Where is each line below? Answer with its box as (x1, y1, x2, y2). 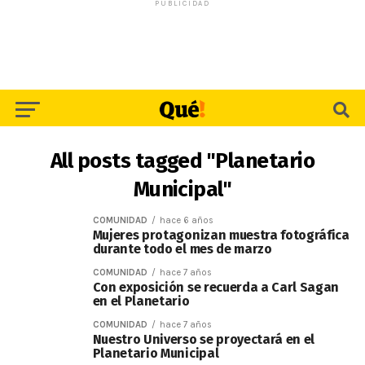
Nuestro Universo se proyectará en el (92, 332, 315, 347)
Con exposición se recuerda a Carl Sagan (92, 279, 340, 295)
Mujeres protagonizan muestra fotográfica (92, 227, 350, 243)
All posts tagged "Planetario (50, 148, 315, 174)
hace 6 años (159, 215, 213, 226)
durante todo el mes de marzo (92, 241, 272, 257)
